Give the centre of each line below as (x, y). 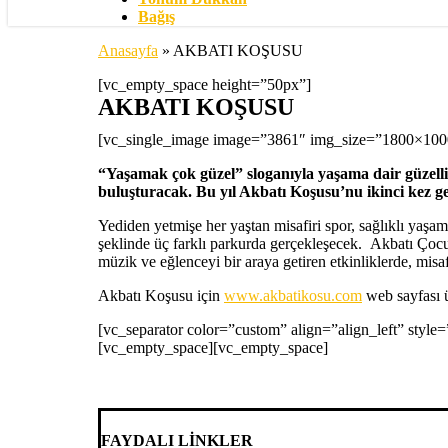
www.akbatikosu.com (293, 295)
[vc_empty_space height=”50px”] (204, 84)
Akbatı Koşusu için (161, 295)
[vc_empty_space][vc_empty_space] (213, 347)
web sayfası (403, 295)
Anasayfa (128, 50)
